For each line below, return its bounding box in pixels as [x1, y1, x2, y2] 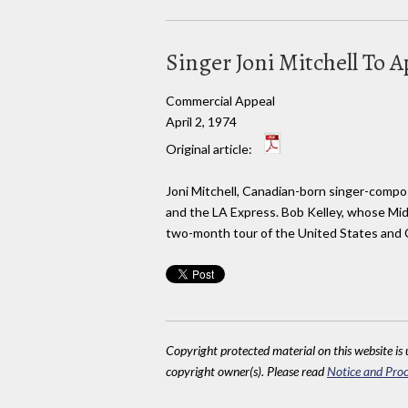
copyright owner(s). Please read [166, 363, 327, 380]
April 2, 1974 [166, 113, 237, 129]
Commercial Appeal [166, 92, 275, 108]
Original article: [166, 140, 255, 157]
